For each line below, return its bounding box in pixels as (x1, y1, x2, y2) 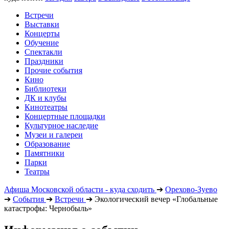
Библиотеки (25, 84, 66, 93)
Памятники (25, 149, 64, 157)
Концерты (25, 29, 60, 38)
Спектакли (25, 48, 62, 56)
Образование (25, 140, 70, 148)
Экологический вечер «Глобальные (95, 195, 218, 203)
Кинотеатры (25, 103, 67, 111)
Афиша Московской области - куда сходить (4, 185, 154, 194)
